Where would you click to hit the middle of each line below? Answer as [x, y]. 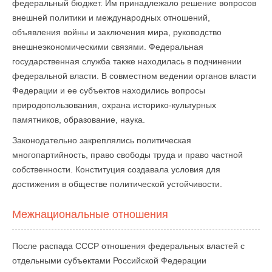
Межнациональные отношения [90, 214]
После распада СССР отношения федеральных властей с [128, 246]
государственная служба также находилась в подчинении [127, 61]
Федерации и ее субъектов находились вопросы [109, 90]
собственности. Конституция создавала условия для [116, 169]
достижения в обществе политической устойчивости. [117, 184]
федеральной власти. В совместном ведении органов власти [134, 76]
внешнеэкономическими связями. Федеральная [108, 47]
